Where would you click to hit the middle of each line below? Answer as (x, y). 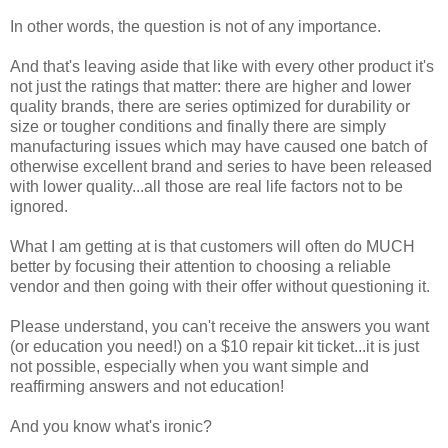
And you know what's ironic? (111, 427)
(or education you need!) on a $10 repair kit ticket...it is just (214, 347)
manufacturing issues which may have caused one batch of (218, 147)
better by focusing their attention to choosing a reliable (200, 267)
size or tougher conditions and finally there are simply (198, 127)
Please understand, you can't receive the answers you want (219, 327)
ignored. (39, 207)
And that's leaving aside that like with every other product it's (222, 67)
